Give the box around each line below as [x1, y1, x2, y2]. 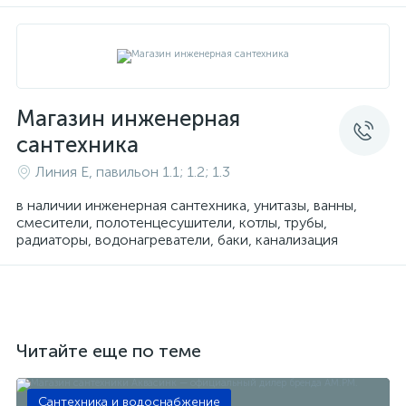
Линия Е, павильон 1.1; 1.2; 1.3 [35, 163, 230, 180]
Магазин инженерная [16, 105, 240, 131]
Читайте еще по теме [16, 340, 201, 362]
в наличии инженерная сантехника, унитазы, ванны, [16, 197, 357, 214]
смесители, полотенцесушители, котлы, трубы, [16, 214, 327, 231]
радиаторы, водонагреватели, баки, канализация [16, 231, 338, 248]
